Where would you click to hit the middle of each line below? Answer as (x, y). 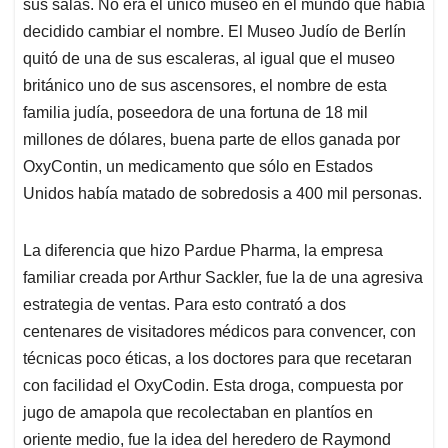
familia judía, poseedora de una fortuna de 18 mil (195, 113)
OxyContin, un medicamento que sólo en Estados (198, 167)
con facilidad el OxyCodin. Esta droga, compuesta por (213, 386)
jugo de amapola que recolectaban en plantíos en (198, 413)
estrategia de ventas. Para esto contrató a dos (184, 305)
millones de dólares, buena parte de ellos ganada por (211, 140)
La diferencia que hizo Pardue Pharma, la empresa (203, 251)
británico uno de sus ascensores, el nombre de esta (205, 86)
